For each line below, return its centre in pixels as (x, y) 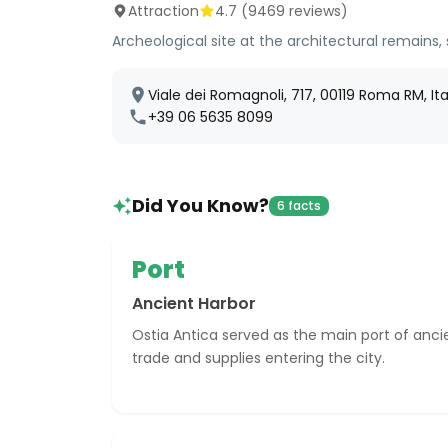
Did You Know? (200, 205)
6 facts (299, 205)
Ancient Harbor (194, 303)
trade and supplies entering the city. (258, 358)
